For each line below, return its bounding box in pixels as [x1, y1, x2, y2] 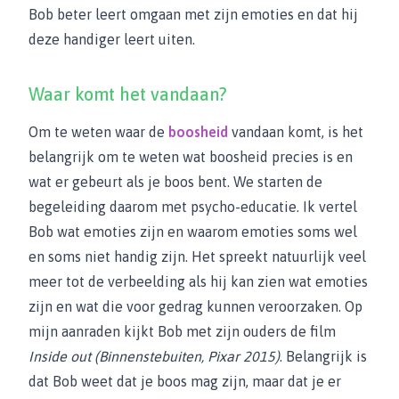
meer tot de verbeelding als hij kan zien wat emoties [28, 273, 368, 289]
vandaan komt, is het [228, 124, 363, 140]
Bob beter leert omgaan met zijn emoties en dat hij [28, 6, 358, 22]
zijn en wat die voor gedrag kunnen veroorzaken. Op [28, 298, 362, 314]
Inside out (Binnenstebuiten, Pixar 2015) [28, 348, 280, 364]
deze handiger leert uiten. [28, 31, 195, 47]
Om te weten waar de [28, 124, 168, 140]
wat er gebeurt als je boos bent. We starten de [28, 174, 322, 190]
